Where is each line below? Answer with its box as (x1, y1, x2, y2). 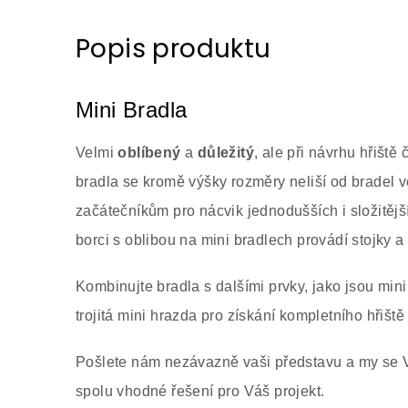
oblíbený (117, 145, 181, 160)
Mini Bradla (76, 97, 188, 122)
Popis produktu (76, 31, 271, 66)
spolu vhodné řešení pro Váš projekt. (76, 383, 325, 399)
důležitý (197, 145, 255, 160)
